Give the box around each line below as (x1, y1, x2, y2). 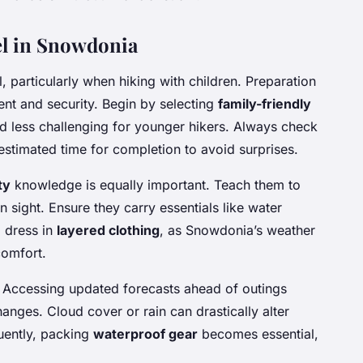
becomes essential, (198, 326, 318, 343)
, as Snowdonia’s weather (160, 222, 315, 239)
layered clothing (57, 222, 160, 239)
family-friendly (218, 96, 311, 113)
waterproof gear (93, 326, 198, 343)
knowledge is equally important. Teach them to (11, 177, 301, 194)
